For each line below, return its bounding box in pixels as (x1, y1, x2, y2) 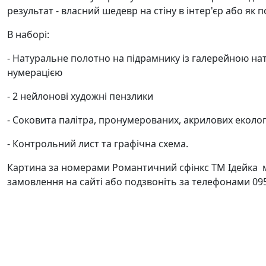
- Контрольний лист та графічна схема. (7, 137, 188, 150)
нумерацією (7, 66, 62, 79)
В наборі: (7, 28, 52, 41)
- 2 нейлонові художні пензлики (7, 90, 153, 103)
